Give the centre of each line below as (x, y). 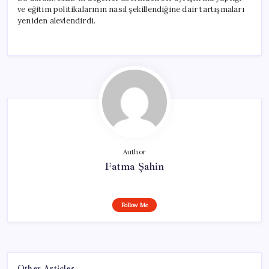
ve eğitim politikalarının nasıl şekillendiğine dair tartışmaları (131, 9)
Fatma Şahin (134, 166)
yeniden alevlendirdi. (57, 20)
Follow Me (134, 205)
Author (134, 152)
